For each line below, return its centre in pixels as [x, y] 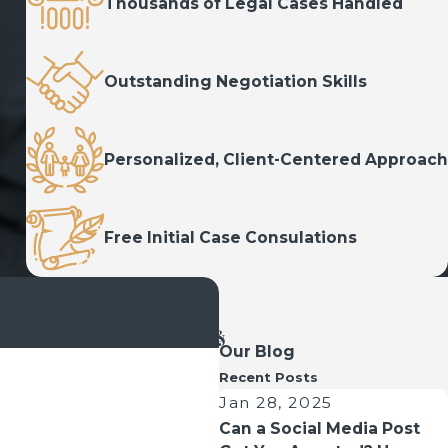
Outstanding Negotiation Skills [235, 82]
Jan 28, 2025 [276, 403]
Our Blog [257, 352]
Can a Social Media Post [319, 429]
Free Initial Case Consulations [230, 238]
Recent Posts [268, 377]
